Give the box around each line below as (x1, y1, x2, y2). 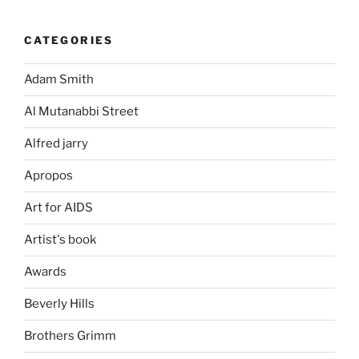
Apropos (24, 168, 73, 184)
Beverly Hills (24, 296, 95, 312)
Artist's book (24, 232, 96, 248)
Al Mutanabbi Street (24, 104, 139, 119)
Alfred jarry (24, 136, 88, 151)
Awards (24, 264, 67, 280)
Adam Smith (24, 72, 94, 87)
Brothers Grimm (24, 329, 116, 344)
